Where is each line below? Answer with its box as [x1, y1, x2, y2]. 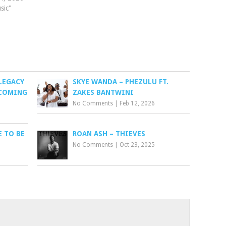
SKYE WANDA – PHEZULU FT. [73, 78, 169, 86]
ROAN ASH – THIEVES [73, 130, 146, 138]
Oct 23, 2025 [120, 141, 155, 148]
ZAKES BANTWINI [73, 88, 134, 96]
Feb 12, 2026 [120, 100, 155, 107]
